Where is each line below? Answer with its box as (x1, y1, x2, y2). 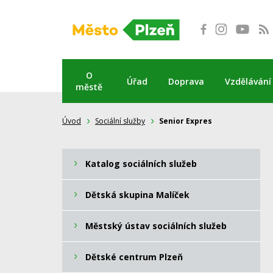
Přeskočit (9, 9, 43, 20)
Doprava (168, 75, 204, 87)
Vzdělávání (224, 75, 271, 87)
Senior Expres (159, 116, 212, 126)
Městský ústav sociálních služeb (85, 220, 227, 232)
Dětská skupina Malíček (85, 189, 190, 200)
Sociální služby (95, 116, 145, 126)
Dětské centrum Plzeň (85, 251, 183, 263)
